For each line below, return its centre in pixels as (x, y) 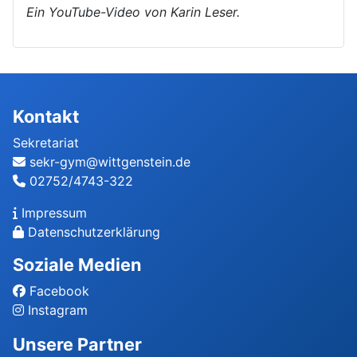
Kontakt (46, 117)
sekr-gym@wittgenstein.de (110, 162)
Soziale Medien (77, 265)
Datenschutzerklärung (94, 232)
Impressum (54, 213)
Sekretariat (46, 143)
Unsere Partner (77, 345)
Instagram (58, 310)
